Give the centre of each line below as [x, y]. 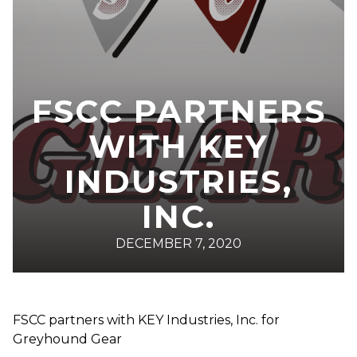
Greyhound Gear [67, 339]
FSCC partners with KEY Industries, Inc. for [146, 320]
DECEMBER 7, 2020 [178, 243]
